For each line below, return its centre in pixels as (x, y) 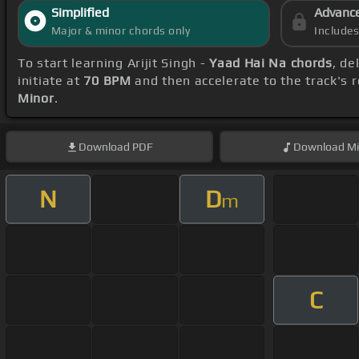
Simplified (80, 13)
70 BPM (107, 81)
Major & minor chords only (121, 31)
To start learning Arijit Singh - (114, 63)
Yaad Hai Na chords (271, 63)
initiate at (51, 81)
